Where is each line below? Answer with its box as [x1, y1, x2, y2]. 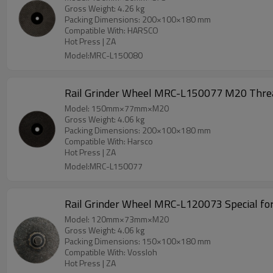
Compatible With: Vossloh [127, 246, 157, 258]
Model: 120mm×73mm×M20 [65, 213, 169, 225]
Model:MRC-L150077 [65, 160, 143, 172]
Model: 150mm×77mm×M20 [65, 102, 169, 115]
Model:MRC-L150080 [65, 49, 143, 62]
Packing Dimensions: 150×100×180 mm [65, 235, 211, 247]
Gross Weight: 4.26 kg [65, 2, 144, 15]
